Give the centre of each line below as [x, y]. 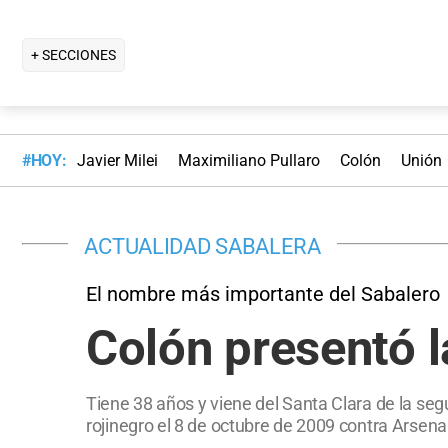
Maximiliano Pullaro [248, 161]
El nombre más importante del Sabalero [263, 293]
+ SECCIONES [73, 54]
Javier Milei [117, 161]
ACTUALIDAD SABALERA [202, 245]
